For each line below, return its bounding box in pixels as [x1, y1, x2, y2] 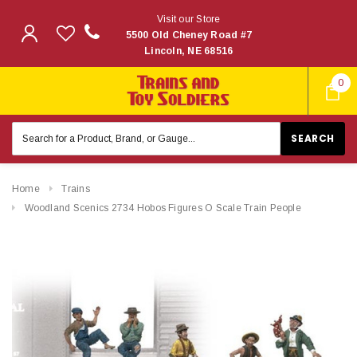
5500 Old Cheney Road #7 [125, 29, 253, 41]
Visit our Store [156, 14, 221, 25]
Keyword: [12, 137, 59, 149]
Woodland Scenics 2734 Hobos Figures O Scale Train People [24, 202, 301, 214]
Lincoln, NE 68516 [144, 45, 233, 57]
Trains [61, 182, 90, 194]
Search [12, 123, 47, 135]
